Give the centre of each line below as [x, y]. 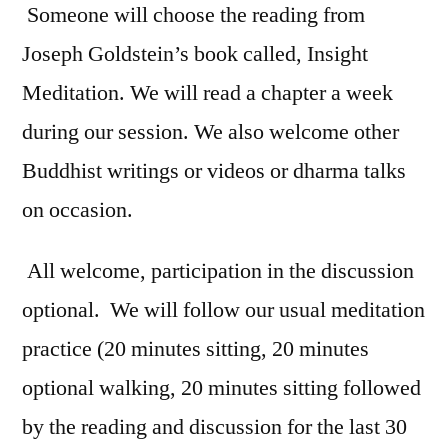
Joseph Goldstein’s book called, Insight [195, 53]
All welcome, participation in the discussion [218, 270]
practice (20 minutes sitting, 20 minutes [195, 348]
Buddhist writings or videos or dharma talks [214, 170]
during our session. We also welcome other [210, 131]
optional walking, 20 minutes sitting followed [221, 387]
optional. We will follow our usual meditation [223, 309]
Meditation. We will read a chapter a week [207, 92]
